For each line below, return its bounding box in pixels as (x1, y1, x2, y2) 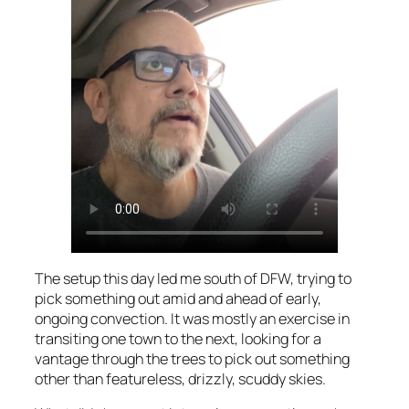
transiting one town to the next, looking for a (35, 328, 321, 349)
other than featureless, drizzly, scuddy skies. (35, 368, 326, 389)
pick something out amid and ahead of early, (35, 288, 321, 309)
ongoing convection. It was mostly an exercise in (35, 308, 350, 329)
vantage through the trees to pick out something (35, 348, 350, 369)
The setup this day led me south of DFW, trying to (35, 267, 351, 288)
